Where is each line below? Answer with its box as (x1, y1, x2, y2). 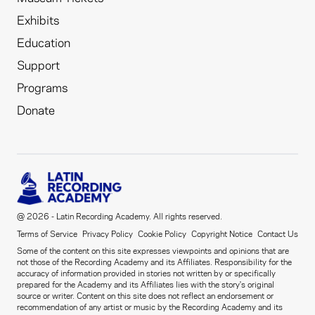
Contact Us (257, 227, 298, 239)
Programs (17, 83, 67, 95)
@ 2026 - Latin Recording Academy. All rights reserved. (17, 210, 222, 221)
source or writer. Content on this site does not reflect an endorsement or (17, 289, 274, 301)
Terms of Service (17, 227, 77, 239)
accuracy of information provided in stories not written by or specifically (17, 266, 276, 278)
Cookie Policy (138, 227, 186, 239)
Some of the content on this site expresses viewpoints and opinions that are (17, 244, 289, 256)
